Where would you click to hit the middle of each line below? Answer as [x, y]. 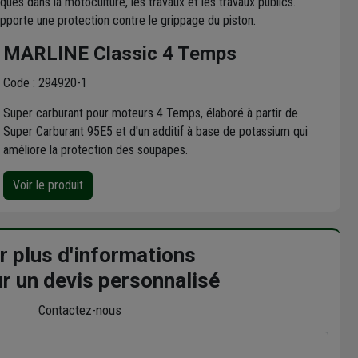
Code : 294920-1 [45, 83]
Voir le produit [48, 185]
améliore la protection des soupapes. [95, 150]
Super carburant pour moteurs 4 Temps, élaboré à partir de [150, 113]
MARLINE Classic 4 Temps [119, 54]
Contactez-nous [80, 310]
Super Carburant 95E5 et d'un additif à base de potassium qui [155, 132]
